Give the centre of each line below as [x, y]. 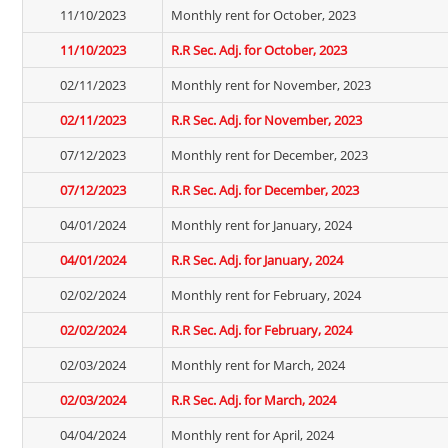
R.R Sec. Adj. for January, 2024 [257, 260]
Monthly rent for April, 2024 [252, 435]
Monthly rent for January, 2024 [261, 225]
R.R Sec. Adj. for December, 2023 [265, 190]
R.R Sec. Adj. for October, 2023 [259, 50]
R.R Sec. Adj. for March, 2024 [253, 400]
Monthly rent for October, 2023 [263, 15]
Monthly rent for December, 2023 [269, 155]
